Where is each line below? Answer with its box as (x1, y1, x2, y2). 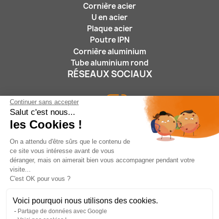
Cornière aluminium (73, 46, 146, 57)
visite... (10, 165, 31, 173)
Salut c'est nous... (10, 107, 75, 117)
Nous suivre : (87, 148, 132, 159)
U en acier (91, 12, 128, 22)
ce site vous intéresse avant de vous (10, 147, 114, 154)
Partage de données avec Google (18, 207, 107, 215)
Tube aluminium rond (70, 57, 149, 68)
